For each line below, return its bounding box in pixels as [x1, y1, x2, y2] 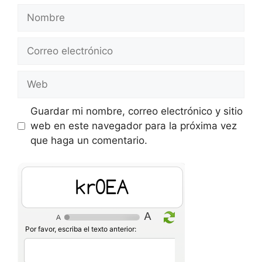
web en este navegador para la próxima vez [30, 119, 237, 132]
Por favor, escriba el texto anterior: [25, 225, 136, 234]
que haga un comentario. [30, 134, 147, 146]
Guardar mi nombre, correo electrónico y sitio [30, 105, 243, 117]
